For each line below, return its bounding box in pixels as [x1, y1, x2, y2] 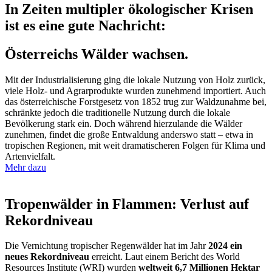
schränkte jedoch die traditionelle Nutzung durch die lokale [5, 107, 230, 118]
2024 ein [208, 240, 242, 251]
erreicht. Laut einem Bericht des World [89, 251, 240, 262]
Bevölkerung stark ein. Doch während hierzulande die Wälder [5, 118, 242, 129]
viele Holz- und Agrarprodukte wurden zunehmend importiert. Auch [5, 85, 266, 96]
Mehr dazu [5, 161, 46, 172]
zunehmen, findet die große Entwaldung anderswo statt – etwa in [5, 129, 253, 140]
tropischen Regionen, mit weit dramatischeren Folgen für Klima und [5, 140, 265, 151]
